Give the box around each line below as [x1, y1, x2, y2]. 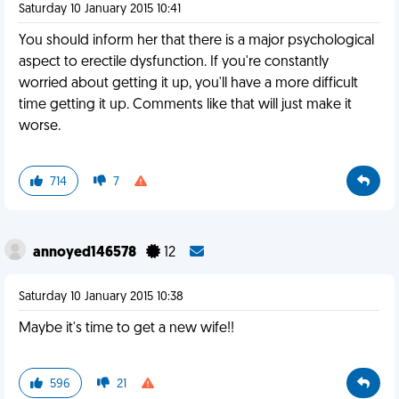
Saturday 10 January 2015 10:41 [19, 3, 181, 16]
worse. [19, 119, 61, 134]
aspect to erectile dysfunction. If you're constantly [19, 55, 329, 69]
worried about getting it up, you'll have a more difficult [19, 77, 358, 91]
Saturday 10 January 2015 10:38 [19, 290, 183, 304]
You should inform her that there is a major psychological [19, 34, 374, 48]
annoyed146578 [33, 246, 139, 260]
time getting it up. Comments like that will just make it [19, 98, 352, 112]
